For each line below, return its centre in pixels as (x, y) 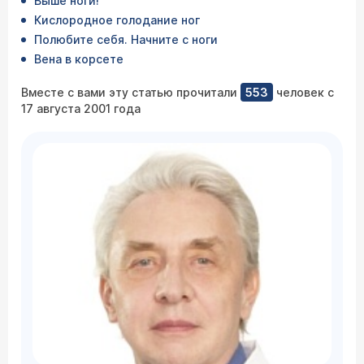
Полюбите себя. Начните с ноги (126, 39)
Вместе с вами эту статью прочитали (131, 92)
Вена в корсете (79, 59)
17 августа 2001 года (81, 108)
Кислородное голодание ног (117, 20)
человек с (303, 92)
